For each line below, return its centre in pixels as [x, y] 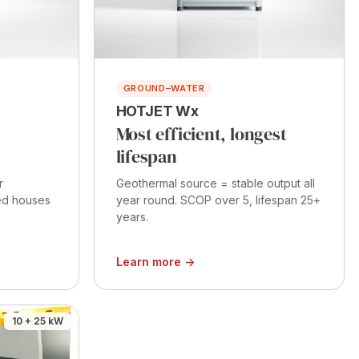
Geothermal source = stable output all [215, 183]
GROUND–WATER [164, 88]
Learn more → [155, 261]
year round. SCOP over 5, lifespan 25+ [218, 200]
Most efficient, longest [201, 133]
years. [132, 216]
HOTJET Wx [157, 111]
